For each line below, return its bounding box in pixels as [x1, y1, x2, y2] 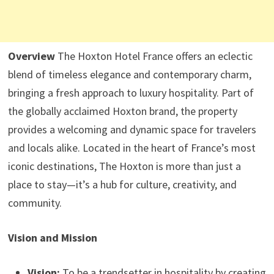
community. [7, 196, 62, 210]
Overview [7, 49, 55, 63]
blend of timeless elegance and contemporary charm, [7, 67, 251, 81]
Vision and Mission [7, 231, 97, 245]
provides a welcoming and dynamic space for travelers [7, 122, 256, 136]
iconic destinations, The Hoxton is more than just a [7, 159, 241, 173]
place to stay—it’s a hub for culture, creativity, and [7, 177, 237, 191]
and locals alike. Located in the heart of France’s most [7, 141, 256, 155]
